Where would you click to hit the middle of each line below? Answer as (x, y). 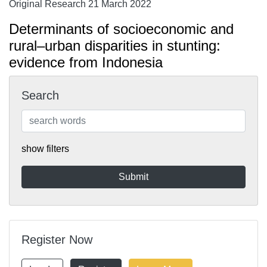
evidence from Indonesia (86, 62)
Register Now (57, 240)
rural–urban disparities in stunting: (115, 46)
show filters (45, 149)
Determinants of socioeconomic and (121, 29)
